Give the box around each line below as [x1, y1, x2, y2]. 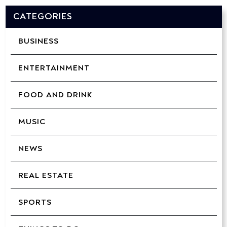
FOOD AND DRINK [18, 90, 92, 100]
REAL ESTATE [18, 170, 73, 181]
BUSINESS [18, 36, 59, 47]
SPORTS [18, 197, 52, 208]
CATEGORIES [13, 11, 72, 23]
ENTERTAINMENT [18, 63, 90, 73]
